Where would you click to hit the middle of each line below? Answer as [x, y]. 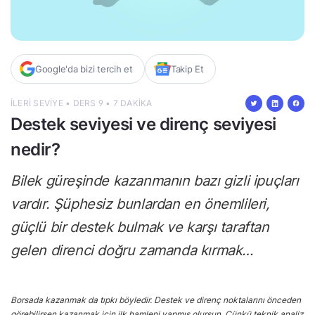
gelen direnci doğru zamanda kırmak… [132, 250]
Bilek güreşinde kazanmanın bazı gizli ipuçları [155, 180]
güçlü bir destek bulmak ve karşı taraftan [140, 227]
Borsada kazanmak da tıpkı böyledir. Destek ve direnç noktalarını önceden [156, 300]
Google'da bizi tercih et [84, 69]
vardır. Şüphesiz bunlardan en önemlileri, [140, 204]
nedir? [36, 149]
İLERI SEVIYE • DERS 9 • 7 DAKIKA [82, 103]
